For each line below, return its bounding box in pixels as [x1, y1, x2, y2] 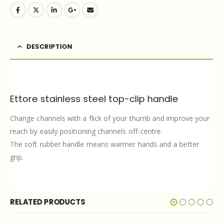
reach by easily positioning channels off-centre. [10, 126, 163, 136]
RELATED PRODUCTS [10, 196, 85, 207]
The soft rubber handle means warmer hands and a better [10, 139, 199, 149]
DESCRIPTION [26, 41, 72, 51]
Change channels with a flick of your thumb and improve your [10, 113, 210, 123]
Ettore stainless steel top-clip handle [10, 92, 178, 105]
